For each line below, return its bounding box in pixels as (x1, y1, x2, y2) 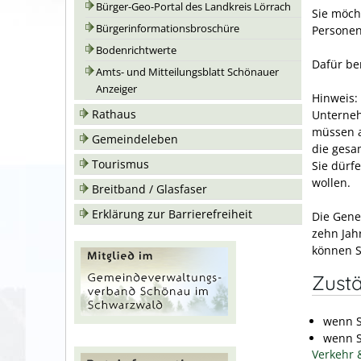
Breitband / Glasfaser (92, 181, 207, 197)
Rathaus (92, 106, 136, 122)
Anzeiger (96, 82, 137, 96)
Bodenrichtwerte (96, 44, 176, 57)
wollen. (312, 174, 351, 190)
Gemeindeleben (92, 131, 178, 147)
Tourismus (92, 156, 149, 172)
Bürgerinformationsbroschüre (96, 22, 239, 35)
